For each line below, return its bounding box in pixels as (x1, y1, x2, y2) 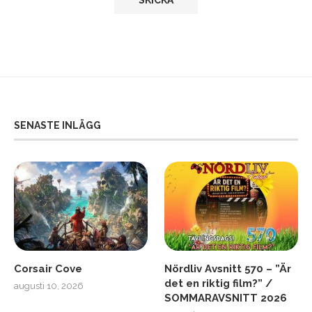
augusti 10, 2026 (14, 280, 84, 291)
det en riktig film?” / (164, 276, 273, 290)
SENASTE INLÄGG (14, 120, 101, 132)
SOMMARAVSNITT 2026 (164, 291, 288, 304)
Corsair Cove (14, 262, 82, 275)
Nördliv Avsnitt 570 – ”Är (164, 262, 292, 275)
